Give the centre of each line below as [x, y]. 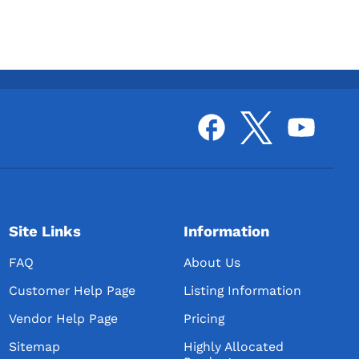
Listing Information [243, 291]
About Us [212, 263]
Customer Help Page [72, 291]
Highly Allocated [234, 347]
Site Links [44, 231]
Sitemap [34, 347]
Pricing [204, 319]
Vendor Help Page [63, 319]
